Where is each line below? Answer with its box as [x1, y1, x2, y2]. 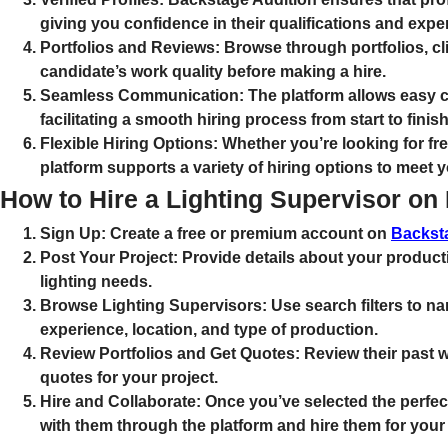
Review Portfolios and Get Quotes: [40, 344, 300, 362]
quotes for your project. [40, 368, 218, 386]
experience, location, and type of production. [40, 320, 378, 338]
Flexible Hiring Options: [40, 134, 218, 152]
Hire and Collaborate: [40, 392, 201, 410]
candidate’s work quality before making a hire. [40, 62, 386, 80]
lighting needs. [40, 272, 152, 290]
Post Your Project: [40, 248, 178, 266]
